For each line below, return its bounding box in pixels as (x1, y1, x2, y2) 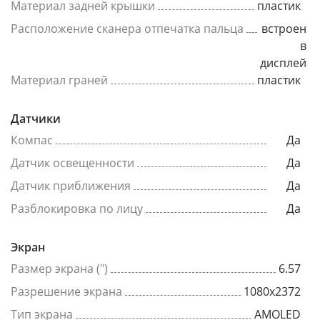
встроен (261, 21, 306, 36)
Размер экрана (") (11, 261, 108, 276)
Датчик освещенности (11, 155, 134, 171)
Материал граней (11, 72, 108, 88)
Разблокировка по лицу (11, 201, 143, 216)
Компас (11, 132, 53, 148)
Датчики (11, 111, 61, 126)
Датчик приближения (11, 178, 131, 194)
